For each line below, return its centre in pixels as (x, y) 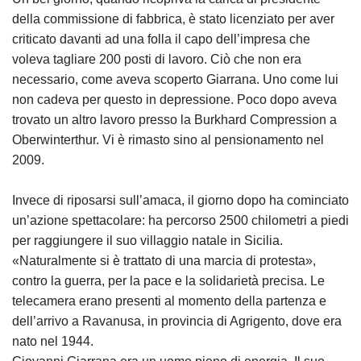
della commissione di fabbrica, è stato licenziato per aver (173, 19)
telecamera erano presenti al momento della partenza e (169, 301)
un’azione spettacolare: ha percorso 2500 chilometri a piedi (180, 220)
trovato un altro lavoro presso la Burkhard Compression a (174, 120)
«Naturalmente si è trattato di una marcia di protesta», (164, 261)
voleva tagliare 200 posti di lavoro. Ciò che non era (157, 59)
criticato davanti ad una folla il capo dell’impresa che (161, 39)
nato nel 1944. (53, 341)
